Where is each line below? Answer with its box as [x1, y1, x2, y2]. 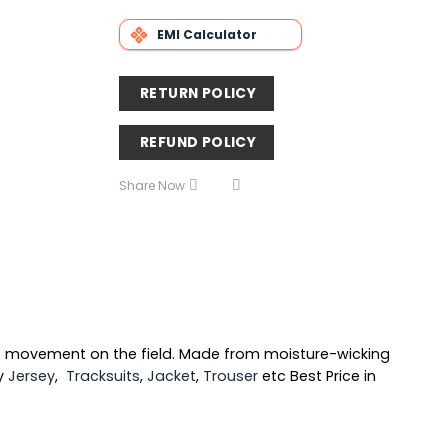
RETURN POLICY [139, 82, 257, 103]
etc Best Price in [258, 365, 376, 386]
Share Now [118, 177, 185, 195]
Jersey [8, 365, 55, 386]
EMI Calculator [156, 25, 257, 43]
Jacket [147, 365, 196, 386]
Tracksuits [66, 365, 140, 386]
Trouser [203, 365, 258, 386]
